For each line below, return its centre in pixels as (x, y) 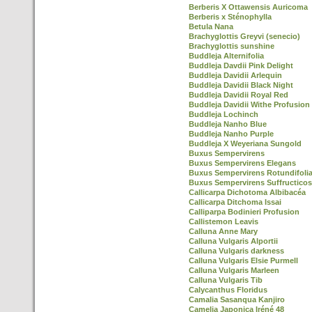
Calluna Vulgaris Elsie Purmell (243, 260)
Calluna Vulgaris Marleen (234, 270)
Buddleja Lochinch (224, 114)
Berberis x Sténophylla (230, 17)
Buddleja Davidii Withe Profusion (249, 104)
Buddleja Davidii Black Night (241, 85)
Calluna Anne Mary (223, 231)
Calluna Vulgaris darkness (236, 251)
